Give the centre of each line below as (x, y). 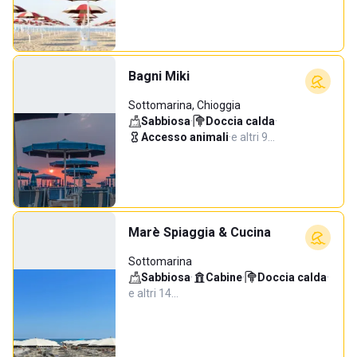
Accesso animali (185, 137)
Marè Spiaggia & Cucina (200, 232)
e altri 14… (153, 293)
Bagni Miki (159, 76)
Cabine (224, 277)
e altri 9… (253, 137)
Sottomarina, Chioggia (184, 105)
